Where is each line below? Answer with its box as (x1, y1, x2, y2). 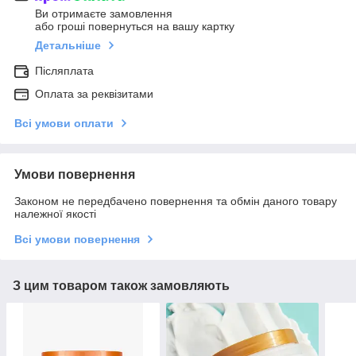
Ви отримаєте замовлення (35, 7, 172, 21)
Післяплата (35, 64, 94, 78)
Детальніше (35, 39, 101, 52)
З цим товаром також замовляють (13, 279, 230, 293)
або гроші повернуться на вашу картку (35, 20, 234, 33)
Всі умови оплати (14, 117, 114, 130)
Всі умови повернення (14, 233, 140, 246)
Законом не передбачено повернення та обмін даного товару (14, 195, 337, 208)
